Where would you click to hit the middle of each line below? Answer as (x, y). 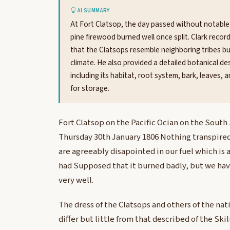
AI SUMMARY (93, 11)
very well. (76, 180)
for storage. (90, 89)
